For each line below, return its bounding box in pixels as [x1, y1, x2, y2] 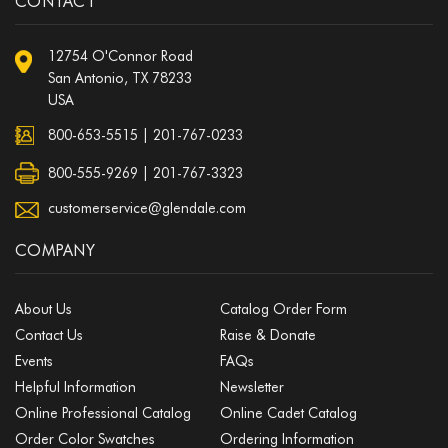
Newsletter [219, 379, 284, 396]
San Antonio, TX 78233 [48, 70, 192, 87]
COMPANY [15, 241, 95, 261]
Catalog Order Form [219, 301, 347, 318]
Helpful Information [15, 379, 136, 396]
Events [15, 353, 53, 370]
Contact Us [15, 327, 83, 344]
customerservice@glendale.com [48, 200, 246, 217]
